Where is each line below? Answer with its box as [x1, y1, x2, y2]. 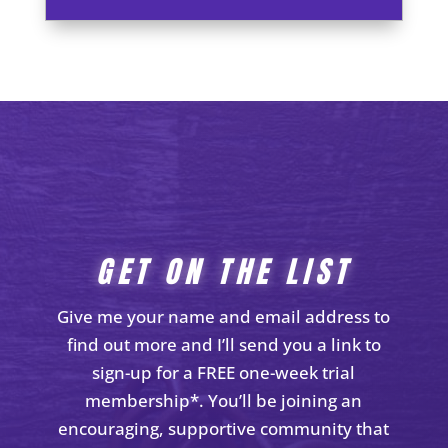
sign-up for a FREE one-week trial [92, 361, 356, 385]
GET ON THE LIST [96, 249, 352, 295]
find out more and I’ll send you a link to [66, 333, 381, 357]
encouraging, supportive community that [58, 417, 390, 441]
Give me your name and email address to [57, 305, 391, 329]
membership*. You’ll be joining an [85, 389, 363, 413]
